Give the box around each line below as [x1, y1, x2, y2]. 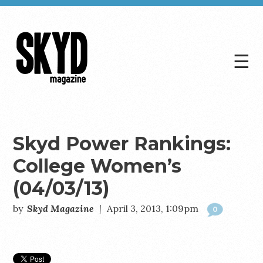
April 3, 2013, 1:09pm [107, 203, 199, 214]
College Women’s [13, 154, 182, 177]
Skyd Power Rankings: [13, 132, 231, 155]
